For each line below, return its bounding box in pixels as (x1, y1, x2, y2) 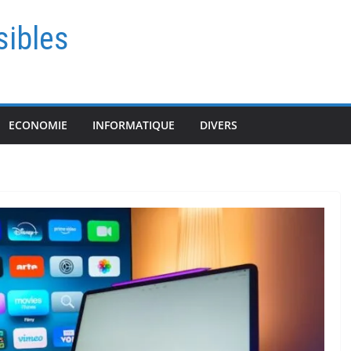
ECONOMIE (9, 118, 67, 132)
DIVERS (200, 118, 237, 132)
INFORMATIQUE (92, 118, 175, 132)
